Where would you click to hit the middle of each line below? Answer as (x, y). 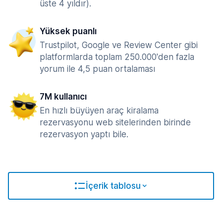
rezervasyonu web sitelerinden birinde (115, 122)
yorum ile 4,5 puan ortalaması (97, 69)
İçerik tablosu (113, 186)
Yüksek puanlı (68, 31)
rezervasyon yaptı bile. (84, 134)
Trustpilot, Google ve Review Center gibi (119, 45)
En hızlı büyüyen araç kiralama (99, 111)
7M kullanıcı (63, 97)
